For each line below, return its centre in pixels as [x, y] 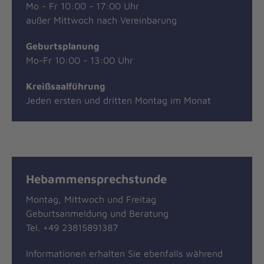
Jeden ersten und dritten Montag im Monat [118, 100]
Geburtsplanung [62, 46]
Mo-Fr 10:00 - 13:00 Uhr [80, 60]
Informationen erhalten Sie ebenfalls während [124, 254]
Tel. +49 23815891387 [72, 228]
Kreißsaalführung [65, 86]
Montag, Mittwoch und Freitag [91, 199]
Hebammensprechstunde [96, 178]
